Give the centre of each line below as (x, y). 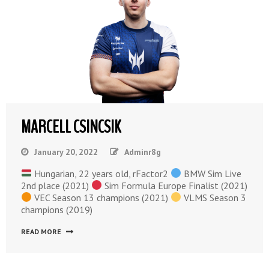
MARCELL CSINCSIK (71, 127)
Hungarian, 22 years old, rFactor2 (101, 173)
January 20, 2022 (66, 152)
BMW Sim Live (212, 173)
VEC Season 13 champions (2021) (101, 197)
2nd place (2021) (56, 185)
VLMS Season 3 (214, 197)
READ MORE (41, 231)
